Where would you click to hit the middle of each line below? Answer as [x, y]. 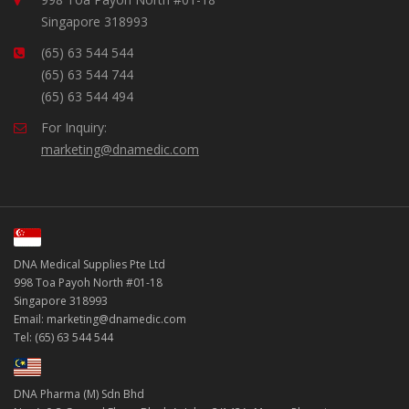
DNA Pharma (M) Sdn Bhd [79, 394]
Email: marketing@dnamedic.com [100, 319]
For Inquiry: [74, 128]
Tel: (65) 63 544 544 [63, 337]
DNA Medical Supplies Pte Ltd [89, 264]
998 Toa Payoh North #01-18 [88, 282]
